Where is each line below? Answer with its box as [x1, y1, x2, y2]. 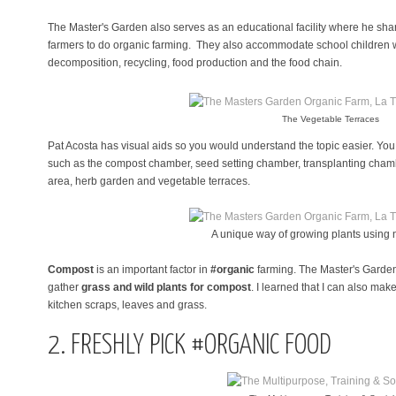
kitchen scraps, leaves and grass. [48, 298, 207, 311]
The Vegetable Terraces [282, 113, 379, 124]
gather [48, 280, 81, 293]
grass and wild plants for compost [81, 280, 251, 293]
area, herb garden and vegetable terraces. [48, 174, 250, 187]
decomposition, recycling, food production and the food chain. [48, 56, 342, 69]
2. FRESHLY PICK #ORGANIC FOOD [48, 331, 337, 360]
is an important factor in [96, 263, 210, 276]
